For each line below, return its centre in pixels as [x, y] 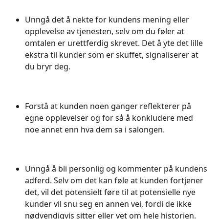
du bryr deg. [49, 67]
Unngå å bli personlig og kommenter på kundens [117, 169]
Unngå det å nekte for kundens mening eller [108, 20]
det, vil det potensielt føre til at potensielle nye [111, 192]
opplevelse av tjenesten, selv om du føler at [106, 32]
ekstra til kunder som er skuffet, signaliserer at [113, 55]
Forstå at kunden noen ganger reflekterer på [109, 106]
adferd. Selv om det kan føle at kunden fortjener [115, 181]
